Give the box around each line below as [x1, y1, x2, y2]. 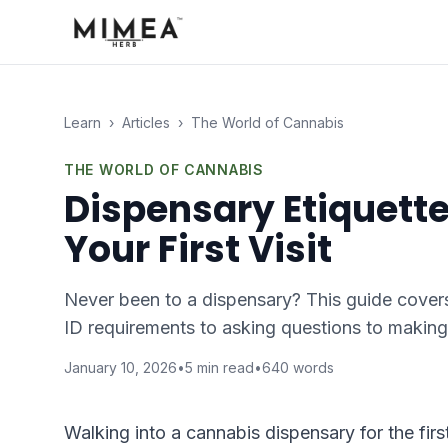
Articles [122, 114, 170, 131]
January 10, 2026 [64, 359, 177, 376]
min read [193, 359, 254, 376]
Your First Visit [64, 224, 332, 275]
